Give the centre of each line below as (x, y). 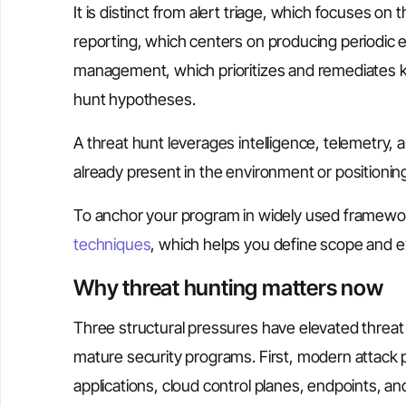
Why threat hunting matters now (228, 288)
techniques (112, 244)
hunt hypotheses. (135, 99)
